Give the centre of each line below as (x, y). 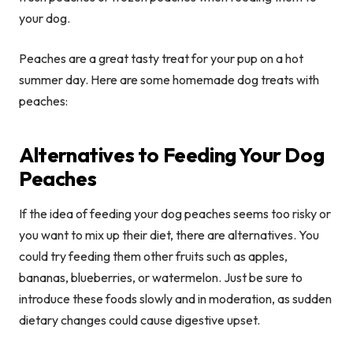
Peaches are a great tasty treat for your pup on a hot (161, 59)
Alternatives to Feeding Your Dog (172, 155)
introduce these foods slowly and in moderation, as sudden (175, 299)
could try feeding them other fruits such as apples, (153, 256)
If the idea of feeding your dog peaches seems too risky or (175, 214)
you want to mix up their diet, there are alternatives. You (169, 235)
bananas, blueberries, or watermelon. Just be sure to (161, 278)
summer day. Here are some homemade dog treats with (169, 80)
